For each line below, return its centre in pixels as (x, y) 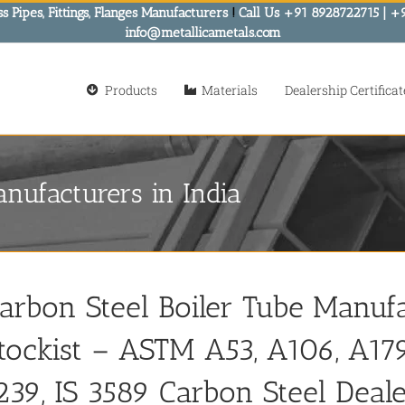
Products (131, 89)
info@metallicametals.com (202, 33)
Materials (230, 89)
